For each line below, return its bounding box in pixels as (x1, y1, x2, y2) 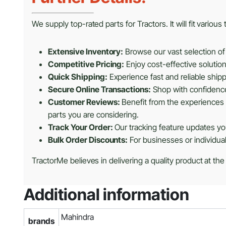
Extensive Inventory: (48, 46, 124, 57)
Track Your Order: (48, 122, 113, 133)
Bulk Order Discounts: (48, 135, 128, 145)
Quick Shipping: (48, 72, 107, 82)
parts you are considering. (48, 109, 139, 120)
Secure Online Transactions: (48, 84, 151, 95)
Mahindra (61, 212, 94, 222)
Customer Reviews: (48, 97, 120, 107)
